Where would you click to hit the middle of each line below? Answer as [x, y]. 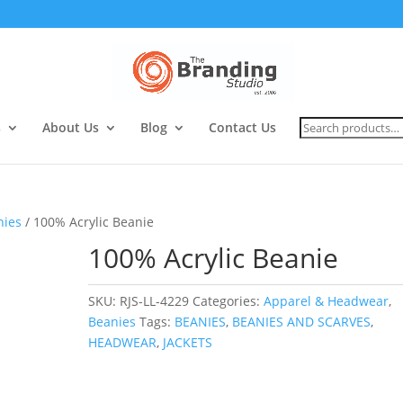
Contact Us [242, 127]
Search [319, 122]
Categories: [228, 301]
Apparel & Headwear [327, 301]
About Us [71, 127]
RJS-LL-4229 [155, 301]
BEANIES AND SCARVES [302, 322]
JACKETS [188, 342]
